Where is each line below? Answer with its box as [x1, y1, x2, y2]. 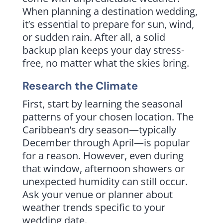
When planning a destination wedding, [22, 4, 198, 18]
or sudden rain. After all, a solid [22, 30, 165, 44]
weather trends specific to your [22, 200, 165, 214]
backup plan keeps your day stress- [22, 43, 184, 57]
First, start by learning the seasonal [22, 97, 183, 111]
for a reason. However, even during [22, 148, 184, 162]
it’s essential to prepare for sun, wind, [22, 17, 194, 31]
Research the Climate [22, 78, 138, 93]
